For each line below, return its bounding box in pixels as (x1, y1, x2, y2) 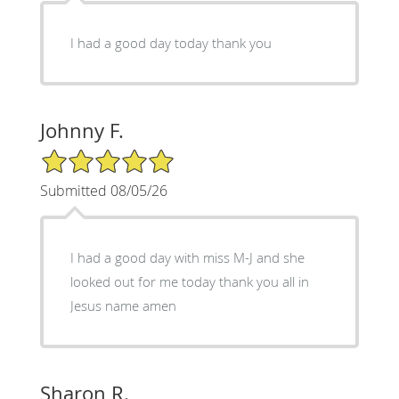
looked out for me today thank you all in (69, 272, 309, 290)
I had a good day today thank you (69, 33, 272, 52)
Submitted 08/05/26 (39, 180, 167, 200)
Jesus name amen (69, 296, 176, 314)
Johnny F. (39, 117, 124, 143)
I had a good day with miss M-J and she (69, 248, 203, 266)
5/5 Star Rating (39, 146, 128, 164)
